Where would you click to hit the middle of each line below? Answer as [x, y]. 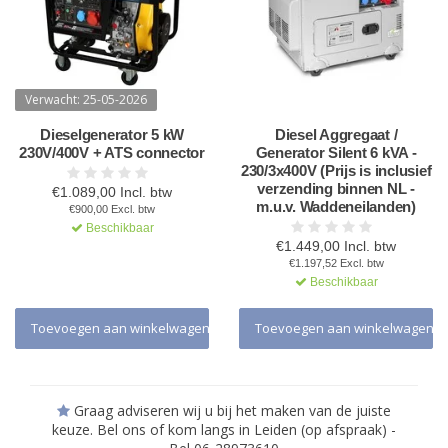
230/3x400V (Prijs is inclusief [336, 170]
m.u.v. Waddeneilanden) [336, 206]
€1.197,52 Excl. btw [336, 263]
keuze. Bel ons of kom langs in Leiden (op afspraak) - [224, 429]
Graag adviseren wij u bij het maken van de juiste [230, 410]
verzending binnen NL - [336, 188]
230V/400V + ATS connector [112, 152]
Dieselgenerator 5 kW [112, 134]
